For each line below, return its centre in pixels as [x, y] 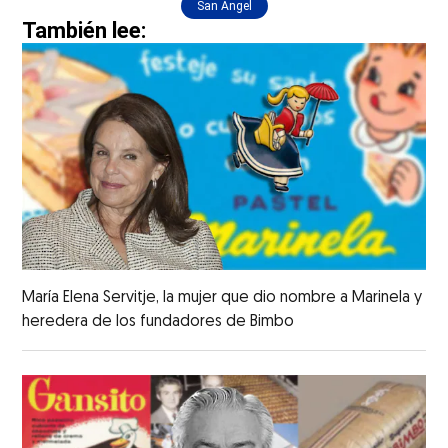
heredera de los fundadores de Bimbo [158, 321]
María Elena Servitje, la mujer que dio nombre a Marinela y [222, 297]
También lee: [84, 31]
